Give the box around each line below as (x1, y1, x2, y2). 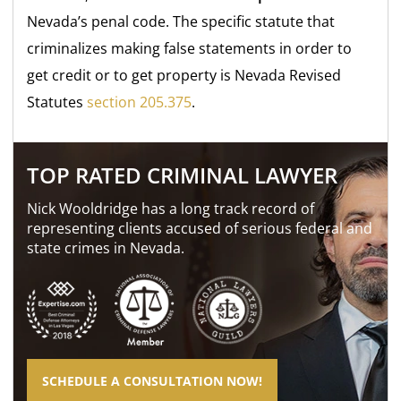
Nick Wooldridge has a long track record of (27, 198, 315, 218)
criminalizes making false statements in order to (27, 38, 353, 58)
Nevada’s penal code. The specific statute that (27, 11, 336, 31)
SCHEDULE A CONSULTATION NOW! (42, 371, 263, 389)
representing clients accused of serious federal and (27, 218, 373, 238)
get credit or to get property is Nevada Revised (27, 64, 342, 85)
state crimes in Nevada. (27, 237, 185, 258)
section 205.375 (87, 91, 192, 112)
